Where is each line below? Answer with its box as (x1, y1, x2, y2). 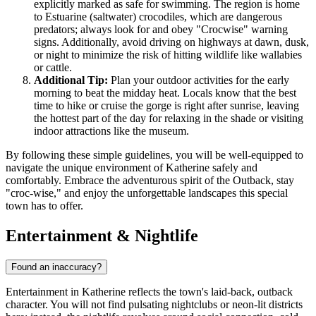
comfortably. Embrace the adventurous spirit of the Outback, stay (6, 174, 294, 187)
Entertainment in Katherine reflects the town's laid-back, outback (6, 285, 293, 298)
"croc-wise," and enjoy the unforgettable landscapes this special (6, 187, 288, 200)
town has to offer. (6, 200, 83, 212)
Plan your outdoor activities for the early (108, 74, 289, 87)
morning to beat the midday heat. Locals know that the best (34, 87, 296, 99)
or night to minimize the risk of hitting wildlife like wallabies (34, 49, 302, 61)
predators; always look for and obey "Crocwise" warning (34, 23, 288, 36)
